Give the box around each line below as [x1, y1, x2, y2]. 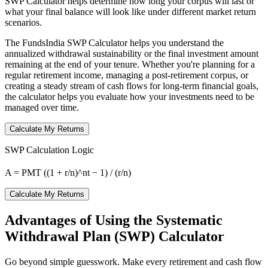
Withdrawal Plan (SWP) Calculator [5, 228, 224, 244]
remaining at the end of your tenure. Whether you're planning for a [5, 59, 255, 69]
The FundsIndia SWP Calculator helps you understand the [5, 37, 224, 48]
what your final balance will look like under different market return [5, 6, 256, 17]
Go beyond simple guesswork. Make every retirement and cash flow [5, 256, 262, 267]
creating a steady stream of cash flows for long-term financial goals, [5, 80, 258, 91]
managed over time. [5, 102, 79, 112]
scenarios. [5, 17, 42, 28]
